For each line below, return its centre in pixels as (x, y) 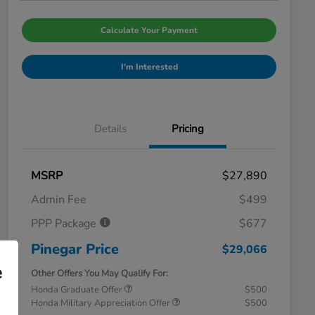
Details (110, 129)
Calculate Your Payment (149, 31)
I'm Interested (149, 67)
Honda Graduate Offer (78, 290)
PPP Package (65, 224)
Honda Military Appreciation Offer (102, 303)
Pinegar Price (75, 250)
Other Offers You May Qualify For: (99, 274)
